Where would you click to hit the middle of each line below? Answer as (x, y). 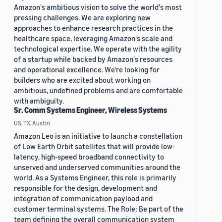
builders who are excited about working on (82, 80)
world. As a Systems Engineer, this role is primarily (95, 177)
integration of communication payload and (83, 198)
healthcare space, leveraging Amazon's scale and (93, 38)
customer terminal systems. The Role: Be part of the (99, 208)
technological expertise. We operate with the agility (98, 48)
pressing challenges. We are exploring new (82, 17)
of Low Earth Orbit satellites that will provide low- (94, 146)
